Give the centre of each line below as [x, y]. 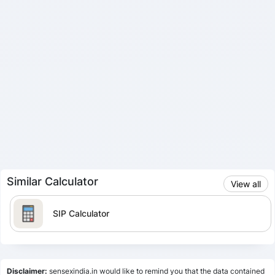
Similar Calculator [52, 181]
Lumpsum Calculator [94, 256]
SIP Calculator [81, 213]
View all [246, 184]
